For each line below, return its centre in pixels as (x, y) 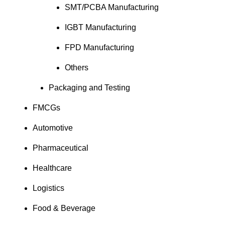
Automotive (57, 128)
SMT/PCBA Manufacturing (111, 7)
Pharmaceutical (64, 148)
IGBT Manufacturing (100, 27)
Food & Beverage (68, 208)
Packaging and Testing (89, 88)
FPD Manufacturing (99, 47)
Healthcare (56, 168)
